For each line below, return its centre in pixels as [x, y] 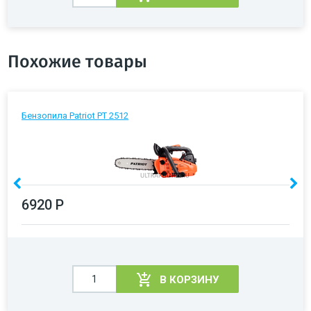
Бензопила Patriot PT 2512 [75, 115]
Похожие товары [77, 62]
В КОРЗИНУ [189, 279]
